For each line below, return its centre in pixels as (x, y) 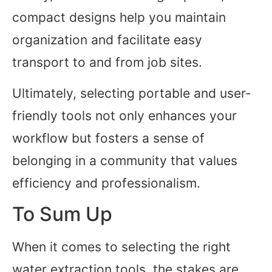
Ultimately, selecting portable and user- (132, 93)
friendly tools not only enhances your (124, 115)
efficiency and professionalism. (106, 183)
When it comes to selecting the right (121, 247)
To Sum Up (62, 214)
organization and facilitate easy (107, 39)
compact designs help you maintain (119, 17)
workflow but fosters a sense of (108, 138)
